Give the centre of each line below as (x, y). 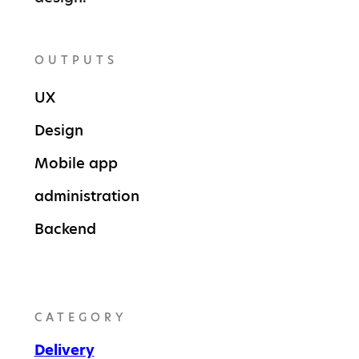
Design (58, 130)
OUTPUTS (76, 60)
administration (87, 196)
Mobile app (76, 163)
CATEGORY (80, 317)
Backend (65, 228)
